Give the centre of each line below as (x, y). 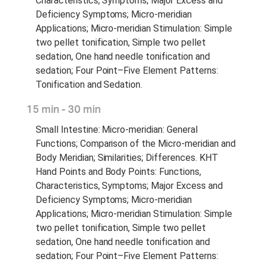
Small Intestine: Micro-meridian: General (117, 129)
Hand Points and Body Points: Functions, (118, 171)
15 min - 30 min (63, 110)
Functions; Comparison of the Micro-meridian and (136, 143)
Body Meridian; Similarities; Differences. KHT (127, 157)
